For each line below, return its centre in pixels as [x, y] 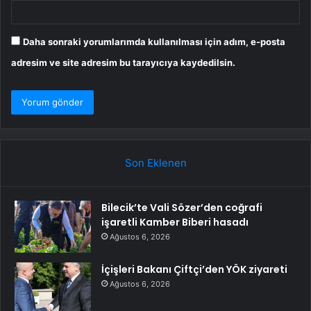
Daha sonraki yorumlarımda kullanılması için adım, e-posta [154, 41]
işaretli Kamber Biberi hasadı [175, 222]
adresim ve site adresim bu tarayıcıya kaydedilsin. [123, 62]
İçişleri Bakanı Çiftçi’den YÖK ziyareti [194, 269]
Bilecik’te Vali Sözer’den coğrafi [182, 207]
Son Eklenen [155, 162]
